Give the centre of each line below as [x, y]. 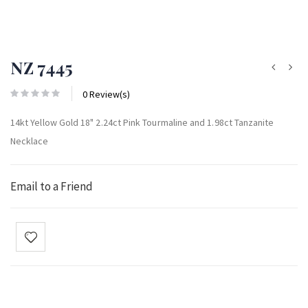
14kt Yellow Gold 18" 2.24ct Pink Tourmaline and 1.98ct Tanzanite [142, 122]
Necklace [30, 141]
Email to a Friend [52, 186]
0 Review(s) [106, 94]
